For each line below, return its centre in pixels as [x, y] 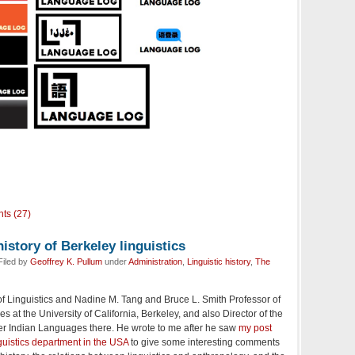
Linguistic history [219, 261]
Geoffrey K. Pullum [66, 261]
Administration [155, 261]
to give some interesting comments [204, 342]
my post [255, 328]
